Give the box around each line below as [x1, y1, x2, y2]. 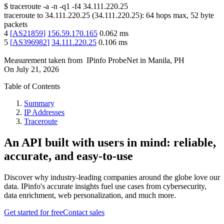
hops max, [154, 11, 190, 20]
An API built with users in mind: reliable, [4, 136, 216, 149]
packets [4, 20, 27, 29]
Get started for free [4, 208, 63, 217]
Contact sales [63, 208, 104, 217]
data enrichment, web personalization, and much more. [4, 191, 176, 200]
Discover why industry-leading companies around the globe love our [4, 173, 220, 182]
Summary [24, 99, 54, 108]
